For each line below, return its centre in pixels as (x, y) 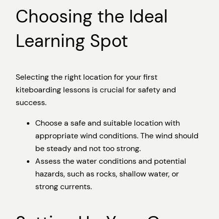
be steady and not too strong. (88, 149)
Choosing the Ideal (92, 16)
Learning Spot (72, 41)
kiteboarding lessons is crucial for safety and (96, 89)
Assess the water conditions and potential (111, 161)
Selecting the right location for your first (87, 77)
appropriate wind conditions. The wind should (117, 136)
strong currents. (64, 187)
